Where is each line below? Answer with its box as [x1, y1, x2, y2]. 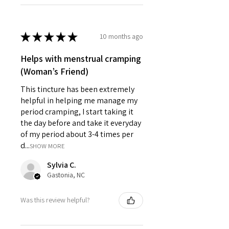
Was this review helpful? [20, 195, 90, 205]
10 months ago [100, 32, 143, 41]
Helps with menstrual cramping [20, 52, 141, 64]
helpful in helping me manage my [20, 95, 138, 106]
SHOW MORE [30, 141, 65, 150]
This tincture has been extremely [20, 83, 134, 95]
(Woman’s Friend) [20, 65, 88, 77]
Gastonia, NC [47, 170, 85, 179]
